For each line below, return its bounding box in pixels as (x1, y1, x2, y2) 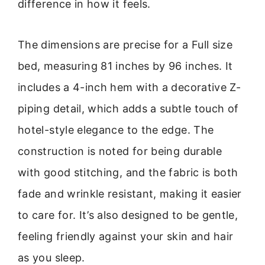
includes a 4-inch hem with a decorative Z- (18, 80, 241, 93)
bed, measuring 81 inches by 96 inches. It (18, 59, 233, 72)
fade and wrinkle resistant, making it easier (18, 187, 242, 200)
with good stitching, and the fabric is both (18, 166, 238, 179)
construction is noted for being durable (18, 144, 222, 157)
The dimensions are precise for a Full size (18, 38, 233, 51)
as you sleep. (18, 251, 85, 264)
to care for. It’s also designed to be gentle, (18, 208, 238, 221)
